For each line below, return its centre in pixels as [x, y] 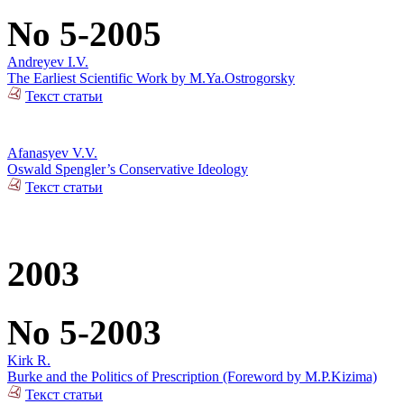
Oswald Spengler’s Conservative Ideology [128, 169]
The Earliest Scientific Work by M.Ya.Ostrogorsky [151, 78]
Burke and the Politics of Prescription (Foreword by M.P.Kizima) [192, 376]
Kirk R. [29, 360]
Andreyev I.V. [48, 61]
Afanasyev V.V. [52, 152]
